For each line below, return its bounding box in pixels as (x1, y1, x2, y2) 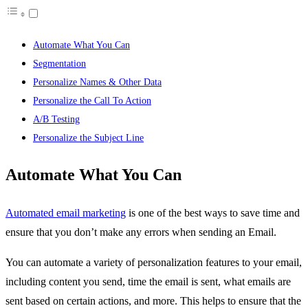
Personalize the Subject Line (33, 132, 144, 144)
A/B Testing (33, 113, 80, 125)
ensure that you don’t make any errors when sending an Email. (5, 226, 276, 238)
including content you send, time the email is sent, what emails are (5, 276, 291, 287)
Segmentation (33, 58, 86, 69)
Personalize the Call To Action (33, 95, 151, 107)
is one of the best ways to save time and (126, 207, 300, 219)
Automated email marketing (5, 207, 126, 219)
